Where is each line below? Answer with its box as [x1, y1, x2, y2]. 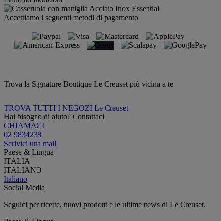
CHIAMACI [4, 121, 44, 130]
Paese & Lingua [4, 147, 54, 156]
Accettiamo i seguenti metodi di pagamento [4, 13, 138, 22]
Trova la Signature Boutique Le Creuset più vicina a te [4, 79, 173, 88]
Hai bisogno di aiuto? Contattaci [4, 112, 104, 121]
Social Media [4, 183, 45, 192]
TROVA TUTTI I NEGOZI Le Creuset [4, 103, 128, 112]
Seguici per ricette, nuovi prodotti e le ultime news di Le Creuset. [4, 200, 206, 209]
